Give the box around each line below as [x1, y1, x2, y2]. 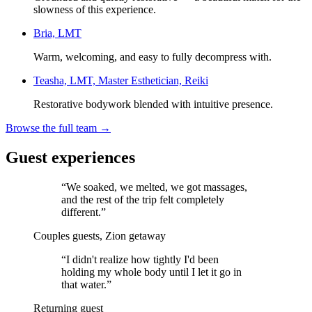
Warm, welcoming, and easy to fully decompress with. [33, 51, 272, 63]
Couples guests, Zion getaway [33, 230, 166, 242]
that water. [61, 279, 107, 291]
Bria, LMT [33, 27, 81, 40]
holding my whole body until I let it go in [61, 266, 242, 279]
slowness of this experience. [33, 3, 156, 16]
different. [61, 206, 101, 219]
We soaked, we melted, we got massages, [66, 181, 247, 194]
